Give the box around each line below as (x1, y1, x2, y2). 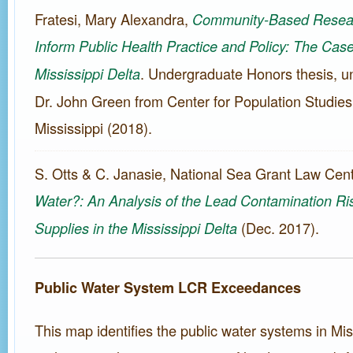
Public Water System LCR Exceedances (35, 277, 301, 298)
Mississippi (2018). (35, 117, 152, 138)
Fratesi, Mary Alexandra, (35, 9, 192, 29)
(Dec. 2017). (237, 217, 319, 238)
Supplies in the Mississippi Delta (35, 218, 237, 238)
